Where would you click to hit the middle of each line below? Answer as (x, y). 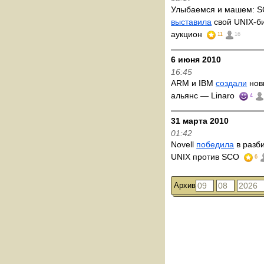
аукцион (188, 34)
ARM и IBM (194, 83)
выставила (192, 22)
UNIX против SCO (207, 157)
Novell (184, 144)
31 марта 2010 (200, 121)
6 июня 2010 (196, 60)
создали (232, 83)
